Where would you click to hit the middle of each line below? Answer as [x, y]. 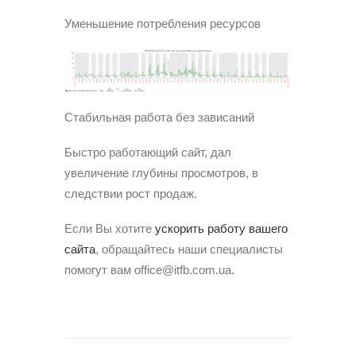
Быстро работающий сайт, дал [148, 152]
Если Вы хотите [110, 228]
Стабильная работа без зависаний [159, 117]
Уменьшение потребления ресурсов [163, 24]
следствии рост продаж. [131, 193]
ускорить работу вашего [221, 228]
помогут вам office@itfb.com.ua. [149, 269]
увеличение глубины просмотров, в [161, 172]
